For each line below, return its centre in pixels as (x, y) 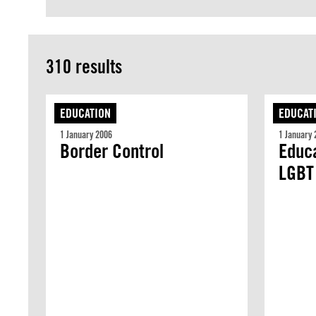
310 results (84, 66)
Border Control (112, 151)
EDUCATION (85, 113)
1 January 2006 (86, 135)
